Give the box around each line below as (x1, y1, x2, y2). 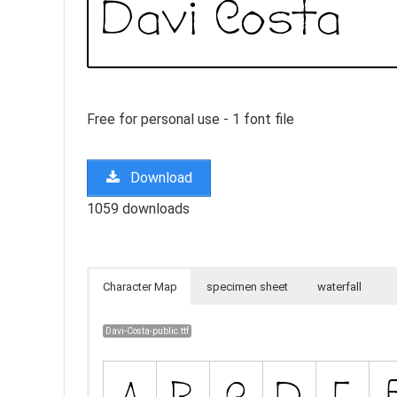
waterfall (317, 279, 362, 293)
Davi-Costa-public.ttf (105, 324, 190, 337)
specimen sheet (206, 279, 288, 293)
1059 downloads (87, 199, 190, 217)
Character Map (103, 279, 177, 293)
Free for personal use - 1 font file (87, 110, 294, 128)
